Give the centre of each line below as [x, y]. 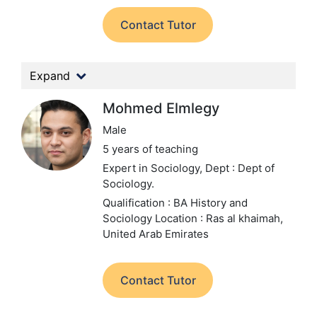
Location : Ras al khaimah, [219, 218]
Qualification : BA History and [175, 203]
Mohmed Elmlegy [161, 108]
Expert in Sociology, [154, 168]
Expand [50, 76]
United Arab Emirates [156, 234]
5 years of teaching [150, 149]
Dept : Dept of [240, 168]
